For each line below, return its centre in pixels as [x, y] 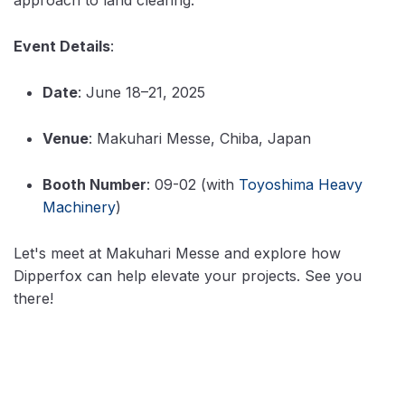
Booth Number [94, 184]
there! [33, 298]
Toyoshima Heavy [301, 184]
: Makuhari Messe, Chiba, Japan [200, 138]
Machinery [79, 207]
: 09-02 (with [193, 184]
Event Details [62, 46]
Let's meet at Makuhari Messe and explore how [177, 253]
